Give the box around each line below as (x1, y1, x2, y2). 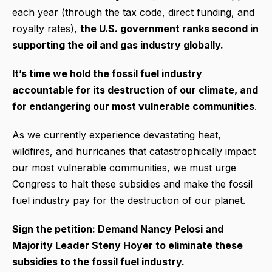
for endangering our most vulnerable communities (12, 100, 254, 113)
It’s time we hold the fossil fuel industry (12, 67, 202, 80)
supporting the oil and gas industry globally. (12, 39, 223, 52)
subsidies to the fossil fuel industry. (12, 256, 185, 268)
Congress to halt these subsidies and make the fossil (12, 178, 253, 191)
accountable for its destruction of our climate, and (12, 84, 258, 97)
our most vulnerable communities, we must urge (12, 161, 236, 174)
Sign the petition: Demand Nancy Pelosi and (12, 223, 223, 236)
